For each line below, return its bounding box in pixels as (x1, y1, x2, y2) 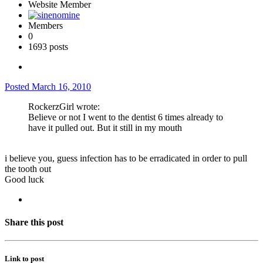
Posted (5, 81, 32, 92)
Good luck (5, 174, 44, 184)
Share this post (5, 217, 63, 228)
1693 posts (28, 41, 68, 52)
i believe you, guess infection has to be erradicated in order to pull (5, 153, 247, 163)
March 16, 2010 (32, 81, 91, 92)
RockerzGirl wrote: (28, 101, 100, 112)
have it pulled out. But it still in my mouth (28, 122, 182, 133)
